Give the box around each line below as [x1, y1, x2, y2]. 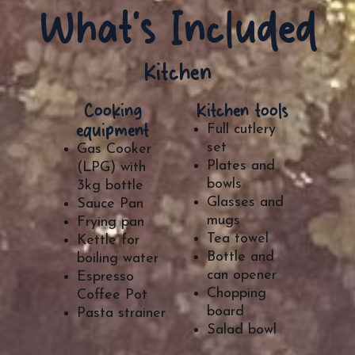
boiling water [77, 250, 158, 266]
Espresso [77, 269, 134, 284]
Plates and [207, 158, 275, 174]
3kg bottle [77, 177, 143, 193]
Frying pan [77, 214, 144, 230]
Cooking [83, 98, 142, 121]
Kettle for [77, 232, 139, 248]
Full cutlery [207, 121, 276, 137]
